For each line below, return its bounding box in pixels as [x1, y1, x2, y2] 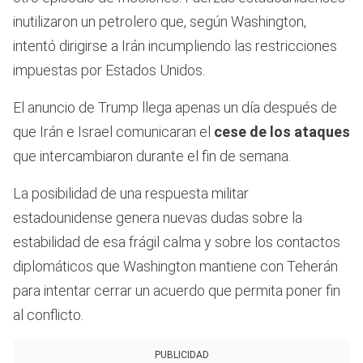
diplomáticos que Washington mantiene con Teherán [13, 257, 338, 275]
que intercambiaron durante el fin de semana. [13, 147, 291, 164]
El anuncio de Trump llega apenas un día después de [13, 98, 337, 116]
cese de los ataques [214, 122, 350, 140]
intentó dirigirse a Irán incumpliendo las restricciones [13, 36, 337, 54]
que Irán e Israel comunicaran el [13, 122, 214, 140]
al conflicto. [13, 305, 83, 323]
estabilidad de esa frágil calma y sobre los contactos [13, 233, 340, 250]
